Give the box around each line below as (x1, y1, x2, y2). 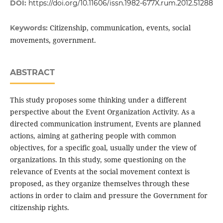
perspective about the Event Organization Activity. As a (9, 107, 195, 116)
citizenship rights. (9, 202, 69, 212)
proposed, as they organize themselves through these (9, 178, 190, 188)
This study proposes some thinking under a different (9, 95, 187, 105)
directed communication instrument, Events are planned (9, 118, 201, 128)
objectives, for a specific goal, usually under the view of (9, 142, 196, 152)
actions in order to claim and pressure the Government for (9, 190, 208, 200)
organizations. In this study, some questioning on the (9, 154, 186, 164)
